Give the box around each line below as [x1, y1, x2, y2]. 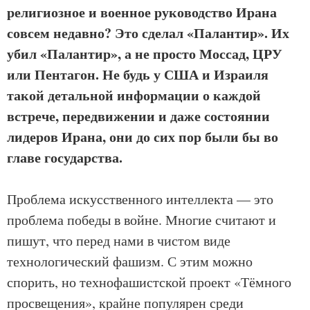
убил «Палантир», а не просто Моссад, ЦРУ [7, 44, 282, 64]
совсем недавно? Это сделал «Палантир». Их [7, 23, 289, 43]
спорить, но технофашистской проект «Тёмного [7, 273, 291, 291]
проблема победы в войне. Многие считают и [7, 210, 276, 229]
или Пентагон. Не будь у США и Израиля [7, 64, 268, 84]
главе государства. [7, 147, 122, 167]
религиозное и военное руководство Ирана [7, 2, 277, 22]
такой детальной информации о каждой [7, 85, 261, 105]
